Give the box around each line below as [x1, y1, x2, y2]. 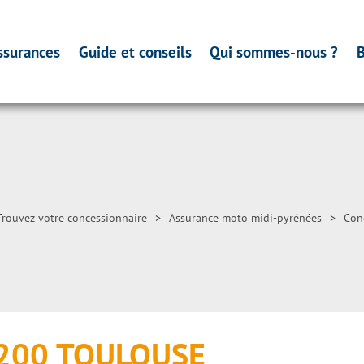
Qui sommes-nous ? [210, 41, 339, 62]
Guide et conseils [78, 41, 192, 62]
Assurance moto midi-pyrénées [169, 210, 322, 225]
